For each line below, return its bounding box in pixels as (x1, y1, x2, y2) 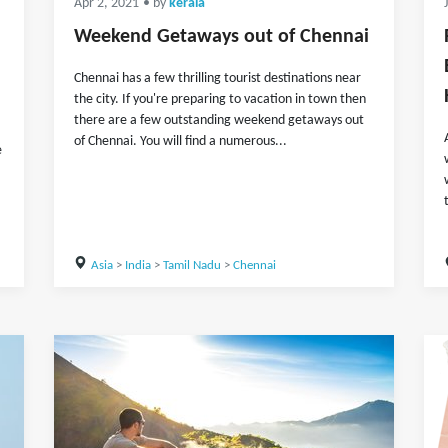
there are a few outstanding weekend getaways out (74, 113, 364, 128)
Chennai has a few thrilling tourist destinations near (74, 71, 361, 86)
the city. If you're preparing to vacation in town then (74, 92, 366, 107)
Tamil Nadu (162, 259, 221, 272)
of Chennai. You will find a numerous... (74, 134, 287, 149)
